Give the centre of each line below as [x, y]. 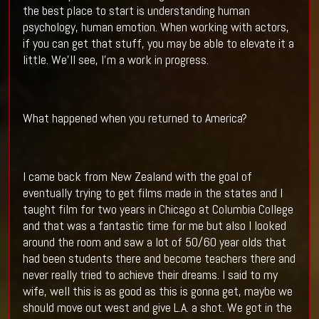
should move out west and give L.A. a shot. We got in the [157, 308]
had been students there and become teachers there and [159, 258]
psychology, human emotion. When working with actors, [156, 27]
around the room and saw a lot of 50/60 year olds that [154, 242]
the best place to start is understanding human [136, 11]
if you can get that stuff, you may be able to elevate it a [158, 43]
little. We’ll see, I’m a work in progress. [115, 60]
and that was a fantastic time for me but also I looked [154, 226]
